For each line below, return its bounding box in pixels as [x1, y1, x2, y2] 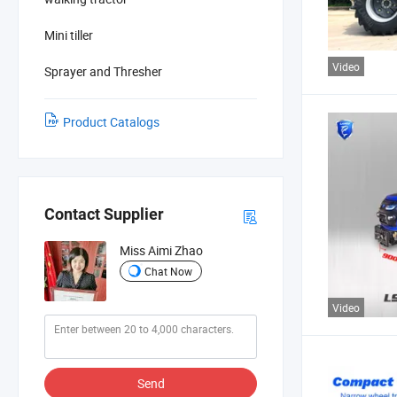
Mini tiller [44, 26, 93, 43]
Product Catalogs [63, 113, 160, 130]
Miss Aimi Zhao [120, 242, 203, 260]
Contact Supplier [44, 205, 164, 224]
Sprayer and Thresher [44, 62, 162, 80]
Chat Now [144, 263, 192, 278]
